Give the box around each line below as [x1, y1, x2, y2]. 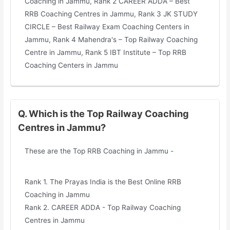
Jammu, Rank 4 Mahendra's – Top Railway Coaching [25, 35, 198, 44]
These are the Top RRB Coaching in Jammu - [25, 146, 174, 155]
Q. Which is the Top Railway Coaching [17, 107, 189, 119]
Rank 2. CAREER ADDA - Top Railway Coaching [25, 203, 181, 212]
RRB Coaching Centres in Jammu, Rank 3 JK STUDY [25, 9, 198, 18]
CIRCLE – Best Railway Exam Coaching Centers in [25, 22, 190, 31]
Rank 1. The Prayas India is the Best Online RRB [25, 178, 182, 186]
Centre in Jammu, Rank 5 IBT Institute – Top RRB [25, 48, 187, 56]
